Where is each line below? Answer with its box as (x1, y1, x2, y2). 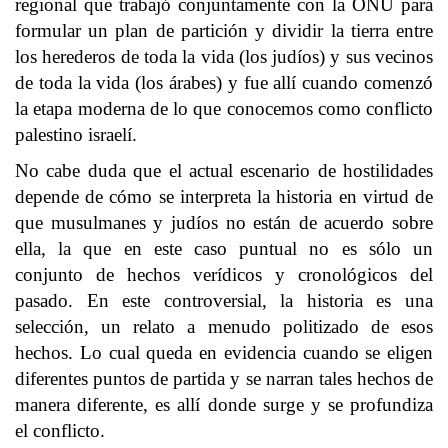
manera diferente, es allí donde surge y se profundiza (15, 394, 433, 415)
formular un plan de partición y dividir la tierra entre (15, 20, 433, 41)
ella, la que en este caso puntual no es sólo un (15, 238, 433, 259)
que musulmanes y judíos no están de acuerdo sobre (15, 212, 433, 233)
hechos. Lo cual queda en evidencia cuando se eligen (15, 342, 433, 363)
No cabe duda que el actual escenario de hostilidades (15, 160, 433, 181)
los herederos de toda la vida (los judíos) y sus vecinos (15, 46, 433, 67)
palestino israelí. (15, 124, 137, 145)
